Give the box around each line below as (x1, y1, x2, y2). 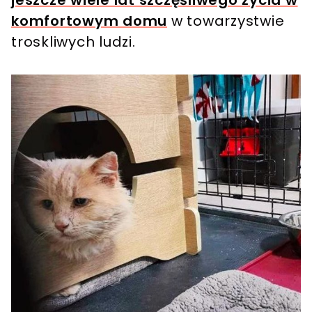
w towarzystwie (167, 10, 285, 31)
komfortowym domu (11, 10, 167, 31)
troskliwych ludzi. (11, 31, 140, 52)
